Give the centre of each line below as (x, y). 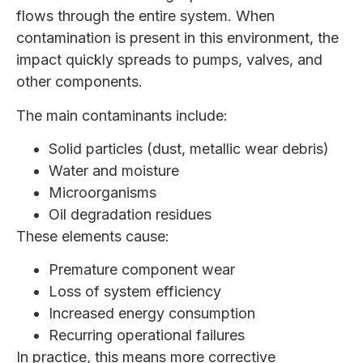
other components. (79, 82)
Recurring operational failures (147, 335)
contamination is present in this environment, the (177, 38)
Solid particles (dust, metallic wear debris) (189, 148)
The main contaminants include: (122, 115)
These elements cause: (93, 236)
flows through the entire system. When (145, 16)
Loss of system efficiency (135, 292)
